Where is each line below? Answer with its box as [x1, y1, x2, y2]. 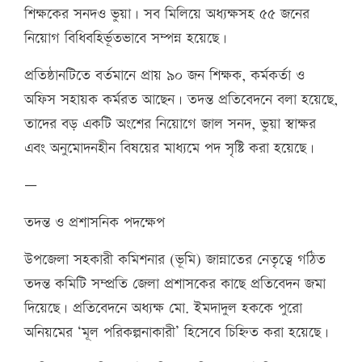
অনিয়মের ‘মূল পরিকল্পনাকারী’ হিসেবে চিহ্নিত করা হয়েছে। [24, 322, 329, 343]
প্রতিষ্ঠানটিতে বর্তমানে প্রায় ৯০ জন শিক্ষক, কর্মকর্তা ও [24, 65, 305, 86]
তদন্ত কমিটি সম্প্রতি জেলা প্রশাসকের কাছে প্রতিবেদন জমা [24, 274, 326, 295]
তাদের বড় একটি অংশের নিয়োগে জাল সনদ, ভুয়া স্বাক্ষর [24, 114, 316, 135]
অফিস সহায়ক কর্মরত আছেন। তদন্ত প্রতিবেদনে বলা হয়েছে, [24, 90, 338, 111]
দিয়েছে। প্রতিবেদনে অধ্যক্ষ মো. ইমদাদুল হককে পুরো [24, 298, 302, 319]
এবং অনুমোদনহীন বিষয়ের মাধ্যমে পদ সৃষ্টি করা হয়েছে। [24, 138, 314, 159]
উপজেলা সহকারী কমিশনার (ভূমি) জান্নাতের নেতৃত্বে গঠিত [24, 250, 326, 271]
